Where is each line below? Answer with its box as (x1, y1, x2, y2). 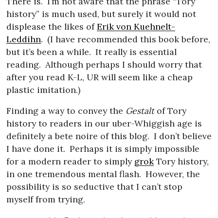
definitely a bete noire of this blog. (6, 130, 150, 142)
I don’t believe (151, 130, 212, 142)
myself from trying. (6, 194, 86, 205)
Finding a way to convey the (6, 105, 126, 117)
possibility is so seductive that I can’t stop (6, 181, 183, 193)
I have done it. (6, 143, 66, 155)
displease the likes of (6, 20, 97, 32)
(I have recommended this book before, (44, 33, 210, 45)
